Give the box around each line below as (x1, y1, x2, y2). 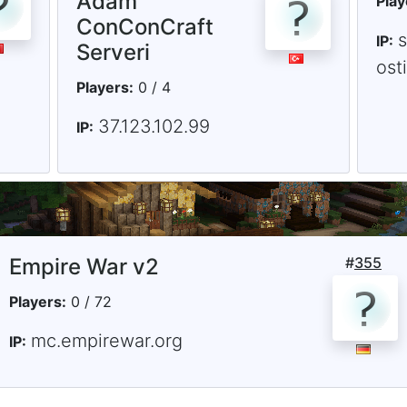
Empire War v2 (9, 253, 159, 281)
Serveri (75, 39, 150, 66)
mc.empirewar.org (31, 330, 183, 352)
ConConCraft (75, 14, 213, 41)
